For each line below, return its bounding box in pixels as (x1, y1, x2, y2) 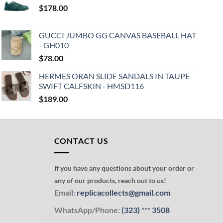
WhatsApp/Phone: (54, 205, 120, 215)
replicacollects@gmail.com (76, 188, 170, 198)
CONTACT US (54, 135, 109, 145)
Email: (54, 188, 75, 198)
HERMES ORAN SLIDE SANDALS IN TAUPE (38, 71, 190, 81)
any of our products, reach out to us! (54, 176, 166, 185)
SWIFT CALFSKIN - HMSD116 (38, 81, 144, 91)
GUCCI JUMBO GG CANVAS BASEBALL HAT (38, 30, 196, 40)
